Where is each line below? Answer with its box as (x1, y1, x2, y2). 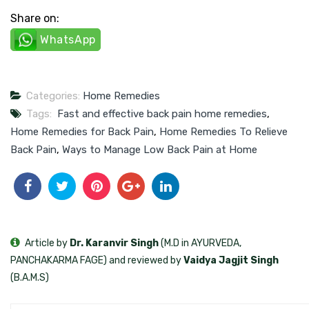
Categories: (26, 89, 80, 102)
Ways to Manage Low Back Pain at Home (62, 143, 257, 156)
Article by (23, 237, 70, 249)
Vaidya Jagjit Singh (183, 254, 279, 266)
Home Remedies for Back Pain (10, 125, 154, 138)
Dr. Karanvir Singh (70, 237, 159, 249)
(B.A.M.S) (10, 271, 49, 283)
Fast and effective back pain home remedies (57, 107, 267, 120)
